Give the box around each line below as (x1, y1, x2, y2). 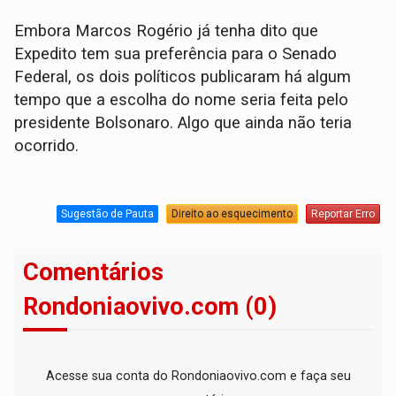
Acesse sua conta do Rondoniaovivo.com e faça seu (45, 369, 351, 384)
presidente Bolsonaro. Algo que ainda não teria (14, 113, 353, 133)
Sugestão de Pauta (60, 207, 154, 220)
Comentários (23, 258, 164, 287)
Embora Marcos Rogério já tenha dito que (14, 21, 319, 42)
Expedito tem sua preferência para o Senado (14, 44, 338, 65)
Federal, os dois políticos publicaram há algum (14, 67, 352, 88)
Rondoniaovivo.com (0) (23, 293, 278, 322)
